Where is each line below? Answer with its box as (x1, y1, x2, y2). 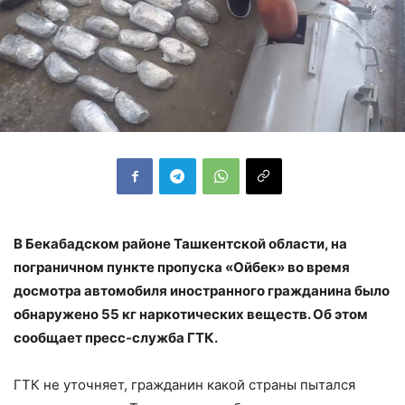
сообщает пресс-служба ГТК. (14, 328, 218, 346)
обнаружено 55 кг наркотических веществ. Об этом (14, 305, 368, 323)
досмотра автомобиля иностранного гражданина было (14, 281, 390, 299)
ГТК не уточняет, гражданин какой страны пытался (14, 375, 355, 393)
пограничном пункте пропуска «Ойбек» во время (14, 258, 350, 276)
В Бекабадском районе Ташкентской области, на (14, 234, 347, 252)
